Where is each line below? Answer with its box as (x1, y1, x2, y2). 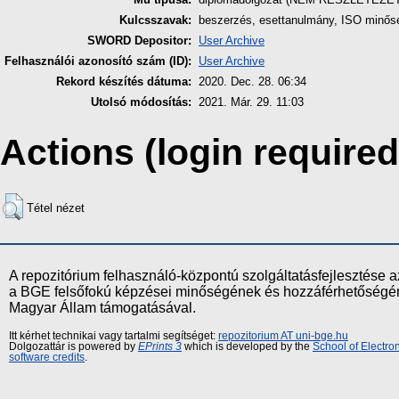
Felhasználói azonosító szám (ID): (4, 53, 191, 68)
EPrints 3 (138, 341, 182, 353)
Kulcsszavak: (119, 12, 191, 27)
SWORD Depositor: (87, 33, 191, 47)
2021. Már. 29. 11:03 (199, 94, 304, 109)
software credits (9, 352, 85, 363)
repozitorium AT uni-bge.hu (218, 330, 348, 342)
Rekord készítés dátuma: (56, 74, 191, 88)
